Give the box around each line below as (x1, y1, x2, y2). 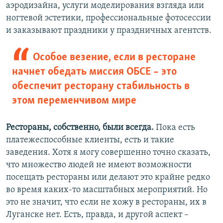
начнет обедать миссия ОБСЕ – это (12, 66, 177, 78)
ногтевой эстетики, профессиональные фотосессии (6, 13, 211, 23)
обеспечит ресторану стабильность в (12, 81, 190, 93)
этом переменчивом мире (12, 95, 136, 107)
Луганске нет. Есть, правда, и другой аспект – (6, 210, 189, 220)
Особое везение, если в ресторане (32, 52, 196, 64)
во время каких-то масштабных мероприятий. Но (6, 185, 208, 195)
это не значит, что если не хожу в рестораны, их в (6, 198, 207, 208)
